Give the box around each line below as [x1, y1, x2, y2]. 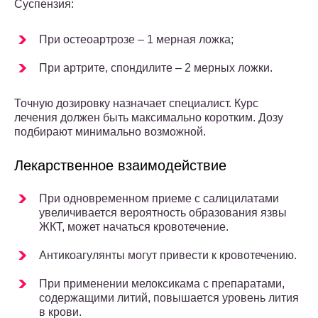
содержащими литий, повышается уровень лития [39, 292, 299, 305]
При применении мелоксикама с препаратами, [39, 278, 285, 290]
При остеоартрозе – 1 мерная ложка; [39, 33, 234, 46]
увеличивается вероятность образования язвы [39, 207, 287, 219]
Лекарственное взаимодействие [14, 158, 226, 174]
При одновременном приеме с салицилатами [39, 192, 279, 205]
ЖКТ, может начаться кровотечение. [39, 221, 229, 234]
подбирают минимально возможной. [14, 126, 206, 138]
